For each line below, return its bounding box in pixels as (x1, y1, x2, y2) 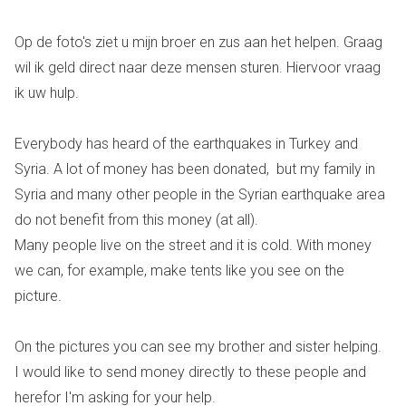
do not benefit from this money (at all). (14, 211, 258, 228)
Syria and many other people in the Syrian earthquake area (14, 186, 385, 203)
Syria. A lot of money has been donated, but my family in (14, 160, 375, 178)
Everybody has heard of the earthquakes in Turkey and (14, 135, 358, 152)
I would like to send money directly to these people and (14, 363, 366, 381)
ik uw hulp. (14, 84, 82, 101)
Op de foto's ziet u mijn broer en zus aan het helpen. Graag (14, 34, 382, 51)
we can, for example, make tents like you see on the (14, 262, 344, 279)
